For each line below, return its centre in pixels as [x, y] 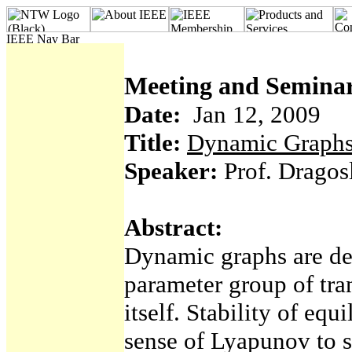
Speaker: [171, 171]
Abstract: [173, 227]
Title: [152, 143]
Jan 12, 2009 [251, 114]
